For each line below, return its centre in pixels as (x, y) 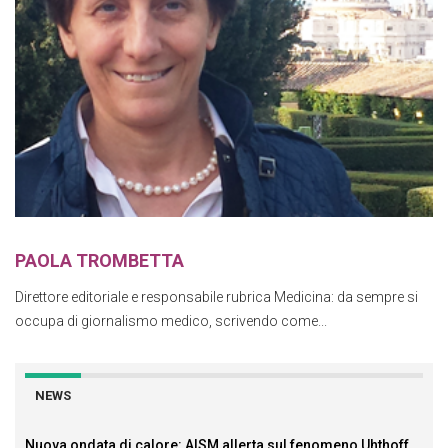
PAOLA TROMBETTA (99, 260)
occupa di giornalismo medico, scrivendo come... (171, 320)
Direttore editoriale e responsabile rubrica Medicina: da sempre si (216, 296)
